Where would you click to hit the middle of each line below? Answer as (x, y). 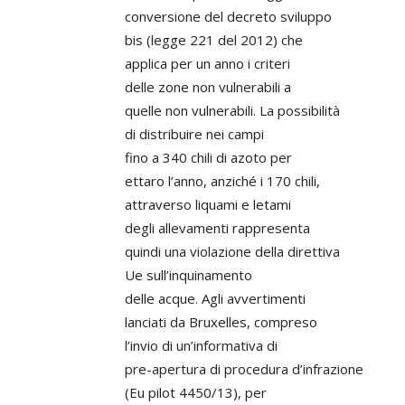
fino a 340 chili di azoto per (208, 157)
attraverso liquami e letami (208, 204)
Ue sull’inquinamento (188, 275)
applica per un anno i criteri (207, 63)
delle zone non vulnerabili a (208, 87)
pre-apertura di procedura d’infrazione (244, 369)
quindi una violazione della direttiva (232, 251)
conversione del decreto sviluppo (228, 16)
